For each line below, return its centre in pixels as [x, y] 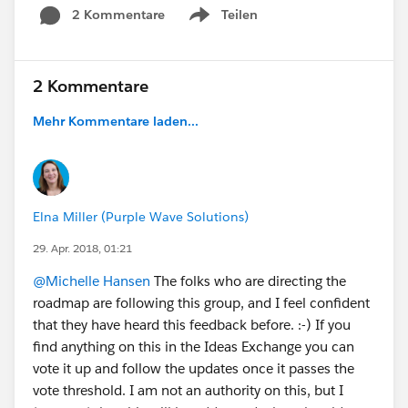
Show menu [222, 24]
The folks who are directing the [248, 280]
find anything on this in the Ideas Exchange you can [194, 346]
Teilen [240, 14]
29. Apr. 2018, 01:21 [82, 248]
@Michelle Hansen [92, 280]
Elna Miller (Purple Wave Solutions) [141, 216]
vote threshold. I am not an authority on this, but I [188, 390]
